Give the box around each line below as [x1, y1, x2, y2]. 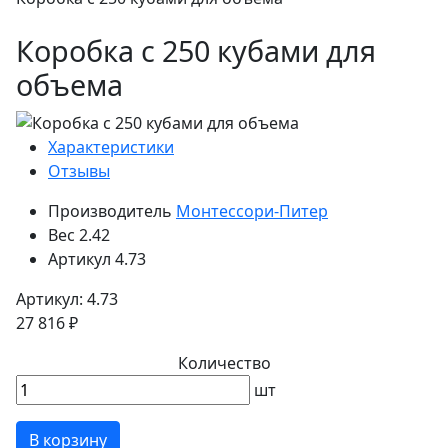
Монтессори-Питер [176, 200, 328, 223]
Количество [177, 352, 271, 375]
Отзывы [48, 160, 110, 183]
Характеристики [48, 136, 174, 159]
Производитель [48, 200, 172, 223]
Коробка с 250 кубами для [16, 30, 376, 70]
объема [16, 64, 123, 104]
